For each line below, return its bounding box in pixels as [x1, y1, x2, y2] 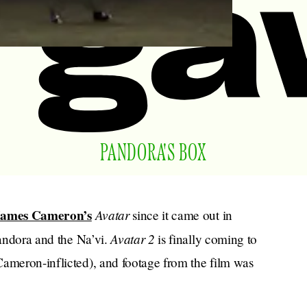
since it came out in [132, 206, 232, 223]
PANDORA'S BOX [100, 141, 207, 166]
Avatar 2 [110, 230, 158, 247]
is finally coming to [158, 230, 258, 247]
